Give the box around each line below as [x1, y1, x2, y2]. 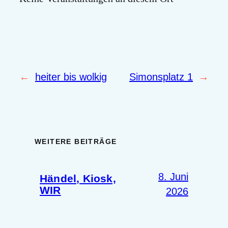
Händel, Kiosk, [40, 172, 116, 184]
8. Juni [158, 170, 188, 182]
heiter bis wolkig [35, 71, 107, 82]
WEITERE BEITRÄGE [35, 137, 117, 146]
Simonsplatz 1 [129, 71, 193, 82]
